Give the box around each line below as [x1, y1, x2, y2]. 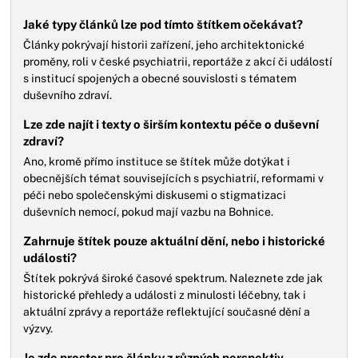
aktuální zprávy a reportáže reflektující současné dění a [23, 305, 311, 318]
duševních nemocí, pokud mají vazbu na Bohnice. [23, 205, 274, 218]
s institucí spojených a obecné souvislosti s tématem [23, 72, 297, 85]
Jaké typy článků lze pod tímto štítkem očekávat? [23, 18, 304, 31]
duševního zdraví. [23, 89, 113, 101]
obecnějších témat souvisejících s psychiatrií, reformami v [23, 172, 324, 185]
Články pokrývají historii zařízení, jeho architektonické [23, 38, 305, 51]
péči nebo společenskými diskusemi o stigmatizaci [23, 189, 287, 201]
